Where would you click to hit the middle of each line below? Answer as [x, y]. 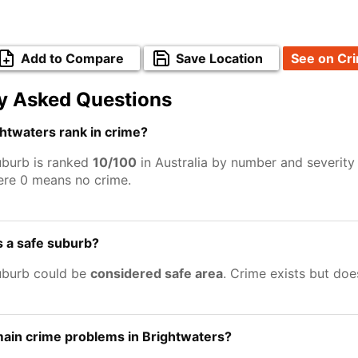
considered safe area [157, 273]
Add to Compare [72, 58]
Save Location [219, 58]
